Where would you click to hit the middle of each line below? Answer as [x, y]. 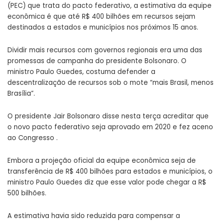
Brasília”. [21, 94]
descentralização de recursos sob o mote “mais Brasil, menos [110, 83]
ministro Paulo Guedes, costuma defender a [81, 72]
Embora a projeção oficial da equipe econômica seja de [102, 161]
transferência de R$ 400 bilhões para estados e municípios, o [110, 172]
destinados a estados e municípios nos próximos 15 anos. [103, 28]
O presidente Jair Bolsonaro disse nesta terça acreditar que [108, 116]
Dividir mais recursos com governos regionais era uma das [105, 50]
